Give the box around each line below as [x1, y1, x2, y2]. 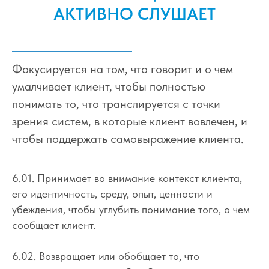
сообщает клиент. [12, 218, 95, 231]
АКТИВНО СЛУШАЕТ [53, 3, 216, 24]
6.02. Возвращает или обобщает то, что [12, 249, 199, 262]
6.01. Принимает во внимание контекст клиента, [12, 171, 242, 184]
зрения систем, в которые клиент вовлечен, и [12, 113, 247, 128]
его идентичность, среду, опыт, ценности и [12, 187, 213, 200]
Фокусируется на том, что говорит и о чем [12, 61, 233, 76]
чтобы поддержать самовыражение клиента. [12, 131, 244, 146]
